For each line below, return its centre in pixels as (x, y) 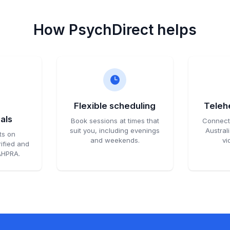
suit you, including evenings (115, 131)
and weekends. (115, 140)
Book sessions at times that (115, 121)
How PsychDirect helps (115, 30)
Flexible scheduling (115, 106)
